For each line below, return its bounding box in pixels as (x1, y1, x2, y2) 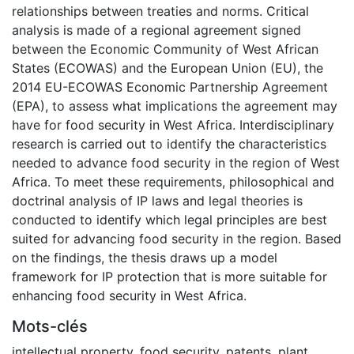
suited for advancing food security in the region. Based (12, 230, 341, 247)
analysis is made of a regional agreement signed (12, 21, 301, 38)
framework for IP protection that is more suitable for (12, 268, 327, 284)
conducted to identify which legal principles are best (12, 211, 327, 228)
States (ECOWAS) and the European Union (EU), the (12, 59, 323, 76)
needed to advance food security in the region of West (12, 154, 340, 171)
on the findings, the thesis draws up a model (12, 249, 277, 265)
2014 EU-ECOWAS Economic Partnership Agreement (12, 78, 328, 95)
